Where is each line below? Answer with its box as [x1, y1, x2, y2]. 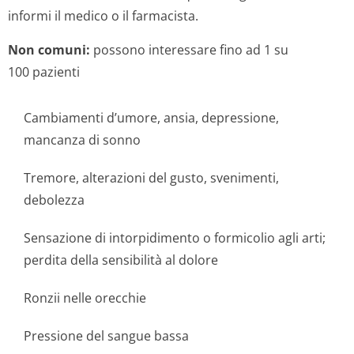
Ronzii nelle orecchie [24, 289, 146, 307]
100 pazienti [8, 63, 80, 81]
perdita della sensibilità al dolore [24, 251, 218, 269]
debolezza [24, 191, 85, 209]
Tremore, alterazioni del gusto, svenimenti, [24, 169, 279, 186]
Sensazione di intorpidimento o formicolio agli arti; [24, 229, 326, 247]
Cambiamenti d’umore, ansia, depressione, [24, 109, 279, 126]
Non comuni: [8, 41, 90, 58]
